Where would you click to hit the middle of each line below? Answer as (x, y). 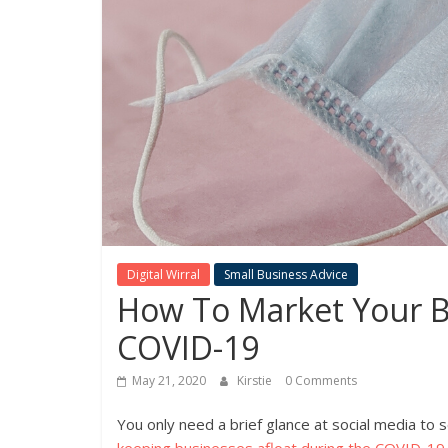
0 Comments (321, 380)
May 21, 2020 (169, 380)
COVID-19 (188, 347)
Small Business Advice (286, 274)
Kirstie (256, 380)
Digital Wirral (163, 274)
